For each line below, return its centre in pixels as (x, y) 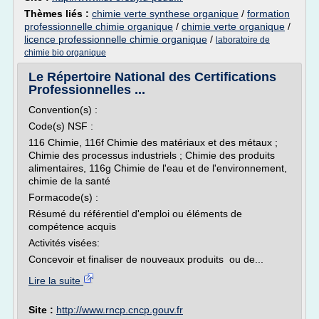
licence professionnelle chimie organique (116, 39)
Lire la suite (56, 281)
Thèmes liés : (58, 14)
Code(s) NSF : (62, 126)
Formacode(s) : (65, 197)
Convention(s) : (64, 110)
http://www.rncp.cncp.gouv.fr (120, 310)
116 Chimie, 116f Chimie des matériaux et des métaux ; (153, 142)
